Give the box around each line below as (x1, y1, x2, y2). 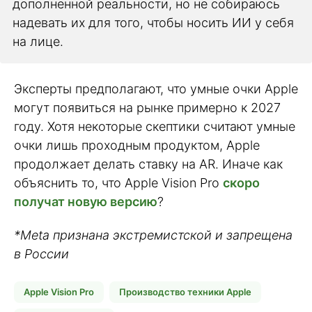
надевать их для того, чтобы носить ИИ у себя (13, 15, 294, 30)
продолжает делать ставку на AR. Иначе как (14, 156, 283, 171)
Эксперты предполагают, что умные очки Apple (14, 81, 298, 96)
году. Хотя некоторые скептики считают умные (14, 118, 295, 134)
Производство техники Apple (119, 286, 251, 297)
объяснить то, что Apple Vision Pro (14, 175, 223, 190)
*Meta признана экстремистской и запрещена (14, 228, 292, 243)
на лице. (13, 33, 63, 49)
